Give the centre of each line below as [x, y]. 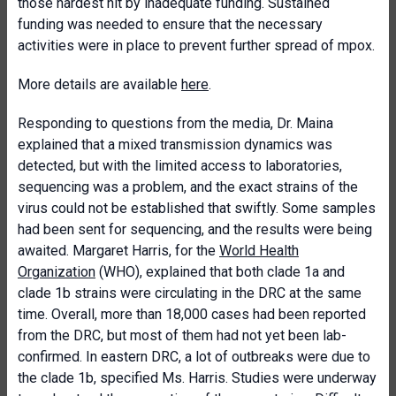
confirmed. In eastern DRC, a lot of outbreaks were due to [194, 357]
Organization [57, 272]
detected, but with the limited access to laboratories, [180, 166]
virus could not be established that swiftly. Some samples [197, 208]
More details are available [99, 84]
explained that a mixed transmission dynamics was [175, 145]
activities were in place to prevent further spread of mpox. [196, 46]
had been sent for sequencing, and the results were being [195, 229]
